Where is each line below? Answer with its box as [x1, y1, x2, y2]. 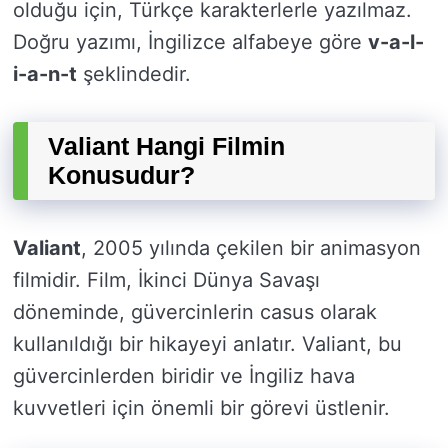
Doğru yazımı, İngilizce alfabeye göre [13, 30, 368, 55]
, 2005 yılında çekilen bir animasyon [81, 236, 421, 261]
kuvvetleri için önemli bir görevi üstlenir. [13, 396, 390, 421]
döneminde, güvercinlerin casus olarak [13, 300, 377, 325]
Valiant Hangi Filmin [48, 132, 285, 161]
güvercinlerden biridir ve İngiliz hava [13, 364, 355, 389]
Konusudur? [48, 161, 195, 190]
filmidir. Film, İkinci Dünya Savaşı [13, 268, 320, 293]
